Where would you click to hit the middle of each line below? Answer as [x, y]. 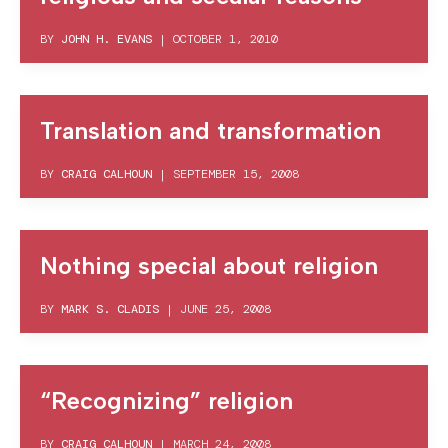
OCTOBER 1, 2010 [225, 38]
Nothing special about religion [209, 265]
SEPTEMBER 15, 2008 [236, 173]
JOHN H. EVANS [106, 38]
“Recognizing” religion [166, 400]
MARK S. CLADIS [110, 308]
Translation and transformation [210, 130]
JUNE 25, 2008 [225, 308]
